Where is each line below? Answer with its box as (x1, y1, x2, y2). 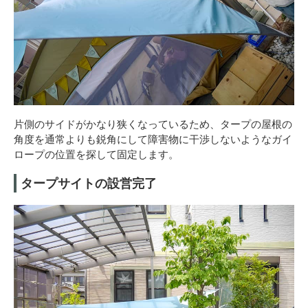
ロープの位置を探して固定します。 (14, 147, 179, 162)
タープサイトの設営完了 (21, 175, 157, 192)
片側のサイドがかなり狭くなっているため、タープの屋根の (14, 117, 292, 131)
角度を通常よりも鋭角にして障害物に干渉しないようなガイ (14, 132, 292, 146)
